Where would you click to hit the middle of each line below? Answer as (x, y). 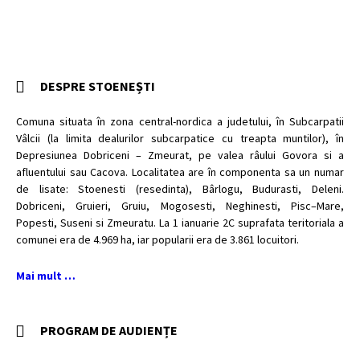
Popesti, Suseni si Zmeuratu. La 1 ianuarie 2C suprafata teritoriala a (180, 223)
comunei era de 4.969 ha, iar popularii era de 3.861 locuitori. (157, 239)
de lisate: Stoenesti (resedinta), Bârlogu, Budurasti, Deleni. (180, 189)
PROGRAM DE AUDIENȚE (109, 330)
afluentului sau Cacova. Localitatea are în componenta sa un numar (180, 172)
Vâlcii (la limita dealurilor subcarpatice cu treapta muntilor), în (180, 138)
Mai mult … (46, 276)
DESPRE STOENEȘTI (98, 86)
